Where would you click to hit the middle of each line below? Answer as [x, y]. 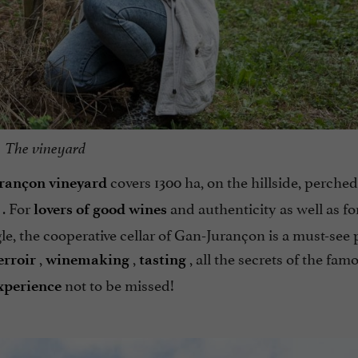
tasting [163, 260]
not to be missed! [118, 284]
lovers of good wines [100, 209]
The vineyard [45, 149]
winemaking [88, 260]
